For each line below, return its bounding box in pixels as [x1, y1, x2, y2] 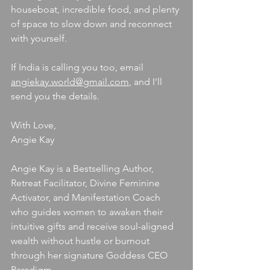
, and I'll [129, 76, 165, 87]
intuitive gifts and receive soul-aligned [11, 221, 176, 232]
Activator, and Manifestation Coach [11, 192, 163, 203]
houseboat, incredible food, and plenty [11, 4, 181, 15]
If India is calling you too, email [11, 61, 146, 73]
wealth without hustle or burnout [11, 235, 152, 246]
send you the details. [11, 90, 99, 102]
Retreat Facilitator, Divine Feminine [11, 177, 162, 189]
